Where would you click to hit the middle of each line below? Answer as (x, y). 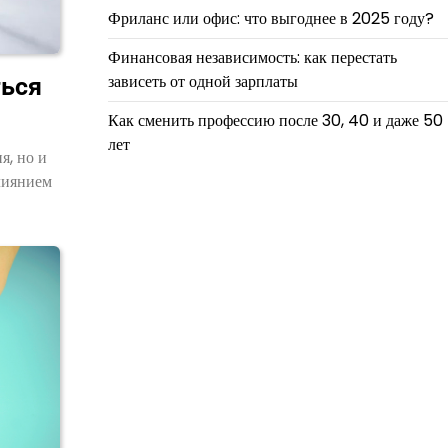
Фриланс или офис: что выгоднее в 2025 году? (270, 18)
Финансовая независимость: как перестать (252, 57)
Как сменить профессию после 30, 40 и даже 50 (275, 120)
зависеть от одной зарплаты (202, 81)
